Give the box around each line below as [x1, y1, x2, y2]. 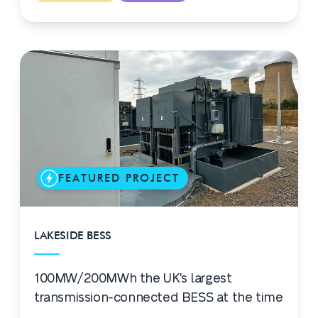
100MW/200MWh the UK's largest [34, 272, 232, 285]
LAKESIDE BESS [34, 229, 111, 242]
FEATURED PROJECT [58, 172, 180, 185]
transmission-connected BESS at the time [34, 291, 283, 305]
